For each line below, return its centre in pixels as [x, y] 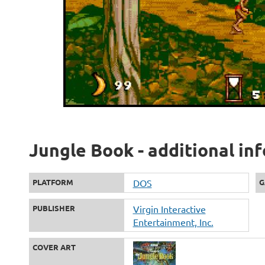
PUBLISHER [54, 208]
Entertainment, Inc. [173, 222]
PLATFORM [53, 182]
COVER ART [54, 247]
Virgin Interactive [169, 209]
